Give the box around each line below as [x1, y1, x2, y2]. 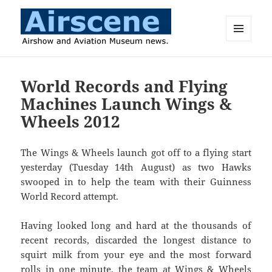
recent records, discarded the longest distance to [21, 234, 251, 246]
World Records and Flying [21, 75, 228, 98]
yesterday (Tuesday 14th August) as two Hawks [21, 161, 251, 174]
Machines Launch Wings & [21, 93, 233, 115]
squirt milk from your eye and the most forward [21, 248, 251, 261]
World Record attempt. [21, 190, 119, 203]
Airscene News [21, 55, 119, 73]
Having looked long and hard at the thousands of [21, 219, 251, 232]
